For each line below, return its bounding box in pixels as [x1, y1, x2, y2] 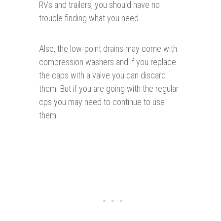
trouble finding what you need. [39, 13, 141, 24]
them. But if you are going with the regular [39, 83, 179, 94]
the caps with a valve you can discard [39, 70, 166, 81]
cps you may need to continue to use [39, 97, 165, 108]
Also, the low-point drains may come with [39, 43, 177, 54]
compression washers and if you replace [39, 57, 176, 68]
